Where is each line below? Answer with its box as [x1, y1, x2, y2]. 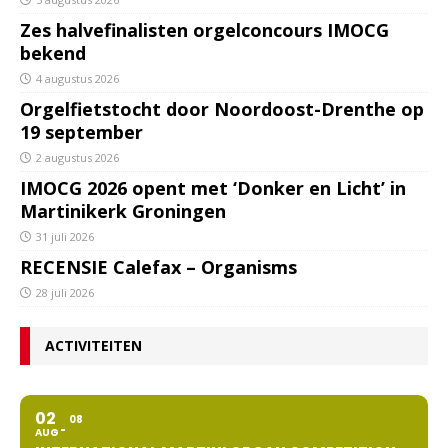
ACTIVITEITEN [45, 336, 142, 355]
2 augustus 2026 [36, 150, 119, 165]
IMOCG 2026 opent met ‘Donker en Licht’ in [20, 176, 406, 200]
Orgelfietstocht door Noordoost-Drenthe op [20, 97, 424, 121]
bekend [20, 41, 86, 65]
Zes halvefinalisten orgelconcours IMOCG [20, 18, 389, 42]
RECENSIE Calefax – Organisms [20, 255, 297, 279]
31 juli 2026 [36, 229, 94, 244]
